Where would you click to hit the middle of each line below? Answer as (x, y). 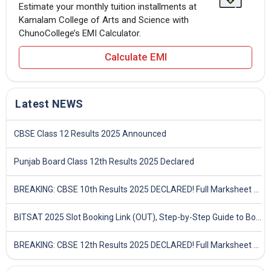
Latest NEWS (49, 103)
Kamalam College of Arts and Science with (104, 20)
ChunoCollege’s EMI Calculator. (80, 33)
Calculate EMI (135, 57)
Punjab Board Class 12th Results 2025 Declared (104, 161)
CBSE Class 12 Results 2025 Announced (90, 133)
